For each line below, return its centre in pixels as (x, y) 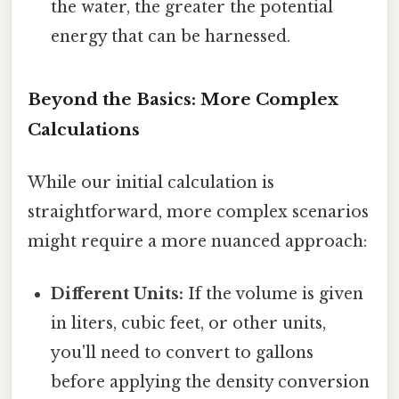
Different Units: (118, 294)
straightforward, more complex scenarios (198, 212)
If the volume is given (274, 294)
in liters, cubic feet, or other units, (189, 324)
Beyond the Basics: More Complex (183, 99)
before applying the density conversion (211, 383)
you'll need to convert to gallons (183, 353)
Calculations (84, 129)
